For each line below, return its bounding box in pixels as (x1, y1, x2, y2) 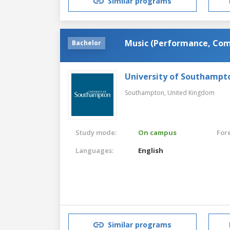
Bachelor (72, 38, 101, 47)
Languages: (75, 145, 113, 155)
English (138, 145, 164, 155)
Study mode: (75, 127, 117, 137)
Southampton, (125, 88, 167, 97)
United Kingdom (167, 88, 215, 97)
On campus (138, 127, 177, 137)
